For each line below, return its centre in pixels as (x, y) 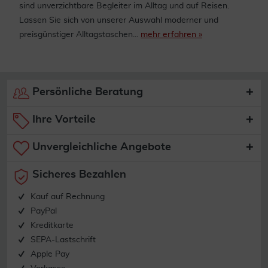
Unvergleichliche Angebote (100, 147)
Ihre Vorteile (63, 119)
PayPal (43, 211)
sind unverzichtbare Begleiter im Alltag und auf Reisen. (124, 6)
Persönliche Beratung (86, 92)
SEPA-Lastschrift (63, 240)
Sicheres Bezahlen (78, 175)
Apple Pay (50, 254)
